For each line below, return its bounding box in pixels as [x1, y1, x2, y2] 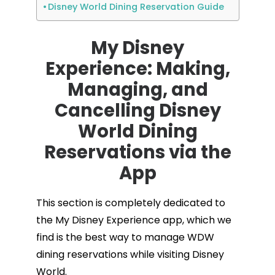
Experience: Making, [45, 56, 230, 81]
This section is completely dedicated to [36, 196, 225, 210]
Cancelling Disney [54, 98, 221, 123]
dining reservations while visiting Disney [36, 247, 224, 261]
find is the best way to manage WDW [36, 230, 214, 244]
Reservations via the [44, 140, 231, 165]
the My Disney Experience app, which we [36, 213, 231, 227]
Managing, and [67, 77, 208, 102]
